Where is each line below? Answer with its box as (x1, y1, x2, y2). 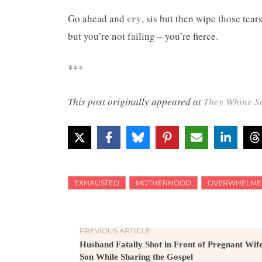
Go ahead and (68, 12, 127, 26)
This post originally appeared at (68, 95, 204, 109)
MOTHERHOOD (136, 178, 191, 188)
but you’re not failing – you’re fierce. (68, 29, 218, 43)
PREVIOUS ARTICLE (80, 226, 150, 236)
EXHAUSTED (74, 178, 119, 188)
